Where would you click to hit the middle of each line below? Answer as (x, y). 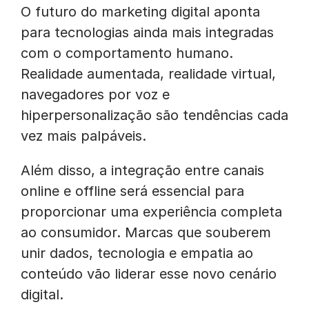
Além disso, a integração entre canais (142, 170)
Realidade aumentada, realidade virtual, (148, 74)
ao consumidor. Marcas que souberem (146, 232)
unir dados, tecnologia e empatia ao (137, 253)
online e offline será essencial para (132, 191)
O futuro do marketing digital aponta (140, 12)
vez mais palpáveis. (83, 136)
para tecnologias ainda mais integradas (147, 32)
